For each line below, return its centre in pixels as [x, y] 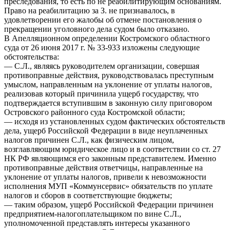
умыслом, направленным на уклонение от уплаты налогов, [108, 84]
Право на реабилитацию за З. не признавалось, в [90, 10]
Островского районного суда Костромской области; [94, 112]
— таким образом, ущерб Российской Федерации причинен [109, 204]
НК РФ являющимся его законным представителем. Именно [110, 158]
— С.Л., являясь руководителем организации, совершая [102, 66]
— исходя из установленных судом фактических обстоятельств [115, 121]
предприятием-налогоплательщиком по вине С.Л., [93, 214]
